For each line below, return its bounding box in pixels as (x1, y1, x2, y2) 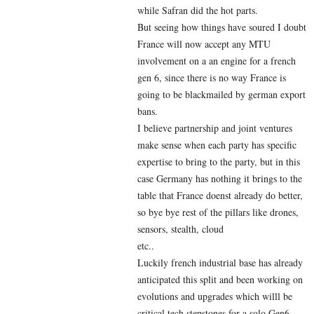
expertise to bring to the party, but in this (137, 154, 300, 168)
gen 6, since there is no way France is (137, 70, 286, 84)
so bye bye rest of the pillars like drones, (137, 205, 299, 219)
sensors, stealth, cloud (137, 221, 224, 235)
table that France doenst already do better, (137, 188, 303, 202)
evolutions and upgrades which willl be (137, 289, 292, 303)
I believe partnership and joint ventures (137, 121, 292, 135)
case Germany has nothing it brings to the (137, 171, 302, 185)
